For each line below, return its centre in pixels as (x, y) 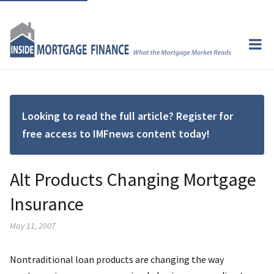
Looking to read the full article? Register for (128, 116)
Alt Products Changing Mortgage (133, 179)
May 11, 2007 (33, 225)
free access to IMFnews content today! (116, 133)
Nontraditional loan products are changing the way (117, 259)
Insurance (47, 203)
